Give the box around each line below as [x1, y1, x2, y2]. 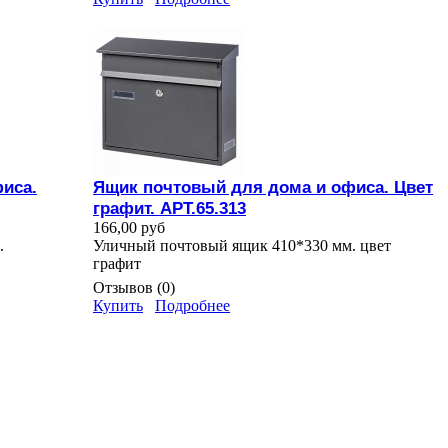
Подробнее [155, 297, 230, 315]
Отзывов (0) [93, 279, 175, 297]
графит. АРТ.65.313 [93, 198, 246, 219]
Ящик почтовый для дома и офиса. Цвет [93, 177, 433, 198]
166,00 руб [93, 219, 165, 237]
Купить [93, 297, 143, 315]
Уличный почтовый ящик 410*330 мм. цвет [93, 237, 391, 255]
